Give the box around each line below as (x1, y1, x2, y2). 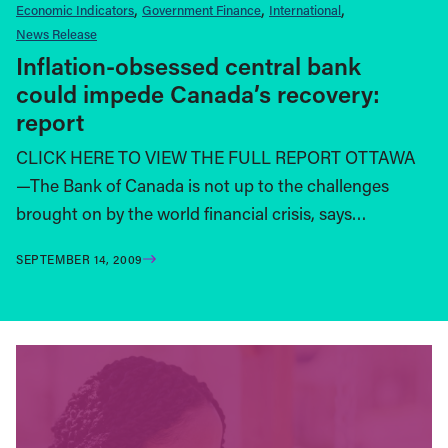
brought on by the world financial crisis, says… (16, 201, 367, 225)
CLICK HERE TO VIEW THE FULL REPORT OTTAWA (16, 145, 416, 169)
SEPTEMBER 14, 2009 (16, 250, 143, 267)
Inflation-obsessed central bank (16, 49, 361, 81)
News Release (16, 24, 97, 42)
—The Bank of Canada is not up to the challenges (16, 173, 389, 197)
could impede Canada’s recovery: (16, 77, 380, 109)
